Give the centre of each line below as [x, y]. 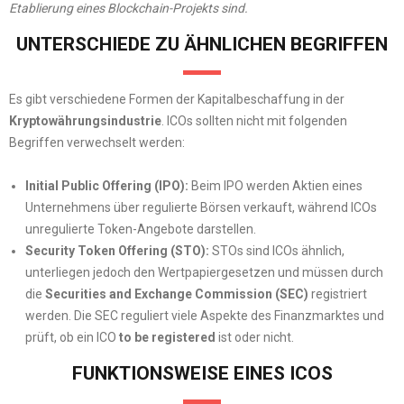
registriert [337, 294]
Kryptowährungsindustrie [85, 120]
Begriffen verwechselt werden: [97, 142]
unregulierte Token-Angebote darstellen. [140, 230]
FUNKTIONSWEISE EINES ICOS [202, 374]
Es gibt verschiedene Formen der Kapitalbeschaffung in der [177, 99]
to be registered [167, 338]
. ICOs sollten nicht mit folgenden [254, 120]
